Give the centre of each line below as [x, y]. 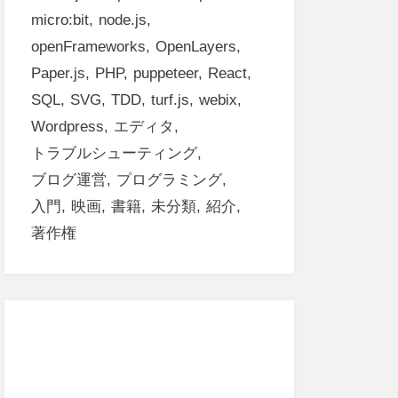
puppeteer [165, 73]
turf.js [170, 100]
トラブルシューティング [114, 153]
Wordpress [67, 127]
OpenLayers [195, 47]
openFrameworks [88, 47]
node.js [122, 20]
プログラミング [169, 180]
